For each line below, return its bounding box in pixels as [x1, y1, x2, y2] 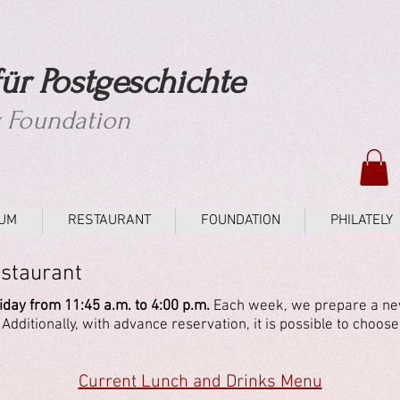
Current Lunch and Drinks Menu [78, 371, 322, 393]
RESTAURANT [67, 211, 151, 229]
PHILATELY [329, 211, 393, 229]
